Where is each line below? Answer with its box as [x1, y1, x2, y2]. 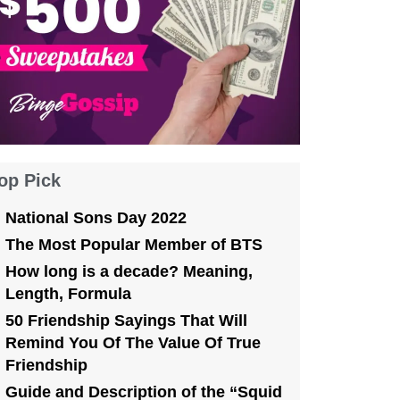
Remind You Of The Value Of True [4, 333, 261, 352]
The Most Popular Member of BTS [4, 235, 262, 254]
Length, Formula [4, 284, 131, 303]
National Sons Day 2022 [4, 208, 187, 227]
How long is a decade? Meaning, [4, 262, 253, 280]
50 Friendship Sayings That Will [4, 311, 247, 329]
